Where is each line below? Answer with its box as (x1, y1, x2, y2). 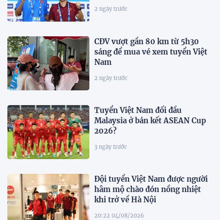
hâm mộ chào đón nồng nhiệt (94, 185, 201, 194)
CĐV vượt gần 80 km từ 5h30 (94, 36, 199, 46)
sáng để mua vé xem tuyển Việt (94, 47, 208, 56)
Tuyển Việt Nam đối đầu (94, 106, 182, 115)
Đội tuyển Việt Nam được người (94, 174, 208, 184)
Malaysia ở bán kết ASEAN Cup (94, 116, 207, 126)
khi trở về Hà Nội (94, 195, 157, 205)
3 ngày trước (94, 143, 128, 151)
